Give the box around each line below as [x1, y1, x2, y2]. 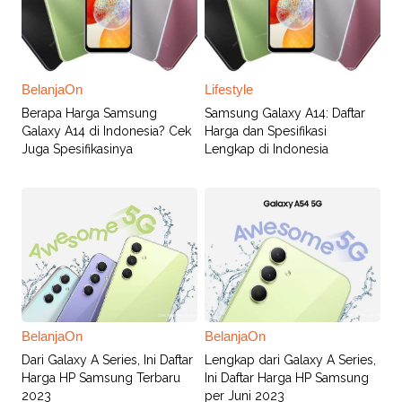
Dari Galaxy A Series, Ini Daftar [22, 352, 193, 367]
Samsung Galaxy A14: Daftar [204, 105, 365, 120]
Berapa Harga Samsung [22, 105, 157, 120]
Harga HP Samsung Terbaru [22, 370, 180, 385]
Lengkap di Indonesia [204, 141, 328, 156]
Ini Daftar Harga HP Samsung [204, 370, 369, 385]
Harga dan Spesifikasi [204, 123, 327, 138]
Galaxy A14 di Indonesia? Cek [22, 123, 191, 138]
